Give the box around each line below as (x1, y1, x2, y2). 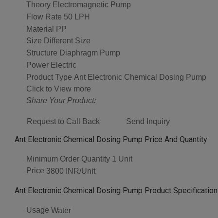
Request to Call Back (27, 117, 100, 126)
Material (26, 24, 54, 33)
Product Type (26, 73, 72, 81)
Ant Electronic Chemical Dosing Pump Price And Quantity (15, 134, 207, 144)
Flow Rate (26, 12, 62, 21)
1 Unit (112, 155, 132, 163)
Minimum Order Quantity (26, 154, 110, 163)
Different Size (44, 36, 91, 45)
